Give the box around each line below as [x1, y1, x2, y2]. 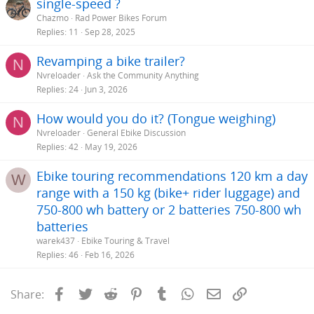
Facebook [67, 285, 118, 301]
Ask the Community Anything [87, 69, 199, 81]
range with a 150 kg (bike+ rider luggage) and [36, 184, 300, 201]
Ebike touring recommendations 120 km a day [36, 167, 308, 184]
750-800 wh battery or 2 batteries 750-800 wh [36, 200, 301, 218]
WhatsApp [196, 285, 252, 301]
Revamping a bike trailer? [36, 52, 185, 69]
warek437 [36, 234, 75, 247]
